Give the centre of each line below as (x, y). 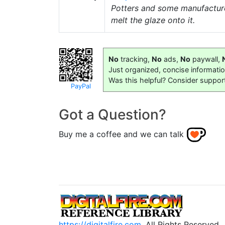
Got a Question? (113, 114)
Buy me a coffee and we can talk (121, 134)
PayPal (81, 86)
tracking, (135, 59)
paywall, (206, 59)
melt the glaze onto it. (153, 20)
